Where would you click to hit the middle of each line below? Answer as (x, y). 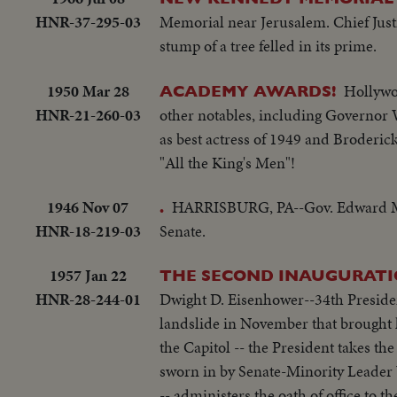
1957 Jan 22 (88, 276)
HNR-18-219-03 (88, 230)
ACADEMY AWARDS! (248, 90)
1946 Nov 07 (88, 206)
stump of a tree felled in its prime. (268, 46)
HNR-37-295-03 (88, 22)
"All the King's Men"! (227, 162)
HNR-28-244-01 (88, 300)
